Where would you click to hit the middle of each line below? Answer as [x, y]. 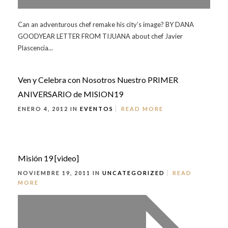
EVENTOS [97, 109]
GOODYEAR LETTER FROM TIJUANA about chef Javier [100, 36]
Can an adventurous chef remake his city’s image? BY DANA [106, 24]
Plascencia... [35, 48]
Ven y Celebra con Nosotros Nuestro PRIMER [98, 80]
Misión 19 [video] [48, 158]
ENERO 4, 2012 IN [49, 109]
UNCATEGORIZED [134, 173]
